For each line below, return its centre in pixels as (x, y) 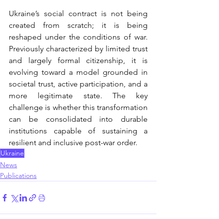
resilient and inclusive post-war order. (73, 143)
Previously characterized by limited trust (78, 49)
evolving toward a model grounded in (78, 72)
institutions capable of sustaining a (78, 131)
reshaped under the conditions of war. (78, 37)
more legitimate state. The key (78, 96)
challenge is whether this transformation (78, 108)
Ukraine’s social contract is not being (78, 14)
